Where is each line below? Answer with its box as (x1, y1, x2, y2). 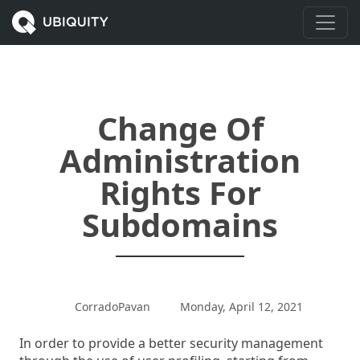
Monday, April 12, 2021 (177, 299, 303, 314)
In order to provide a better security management (19, 334, 323, 352)
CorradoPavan (71, 299, 163, 314)
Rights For (99, 170, 261, 215)
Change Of (96, 106, 264, 150)
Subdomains (82, 202, 278, 247)
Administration (59, 138, 301, 182)
